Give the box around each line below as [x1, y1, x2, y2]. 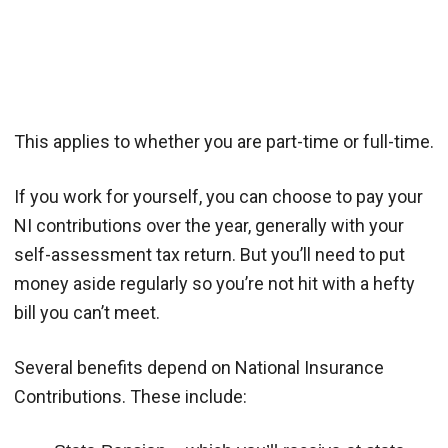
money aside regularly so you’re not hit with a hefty [14, 272, 415, 294]
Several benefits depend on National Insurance [14, 356, 384, 378]
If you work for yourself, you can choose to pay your [14, 185, 423, 207]
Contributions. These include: [14, 385, 247, 407]
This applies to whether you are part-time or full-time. [14, 130, 434, 152]
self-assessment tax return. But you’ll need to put [14, 243, 405, 265]
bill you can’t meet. [14, 301, 160, 323]
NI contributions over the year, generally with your [14, 214, 404, 236]
